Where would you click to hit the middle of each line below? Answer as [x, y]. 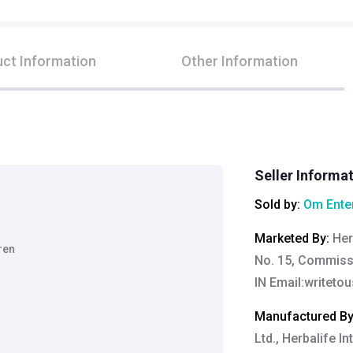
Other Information [240, 61]
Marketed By [290, 238]
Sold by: [279, 204]
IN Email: [279, 282]
